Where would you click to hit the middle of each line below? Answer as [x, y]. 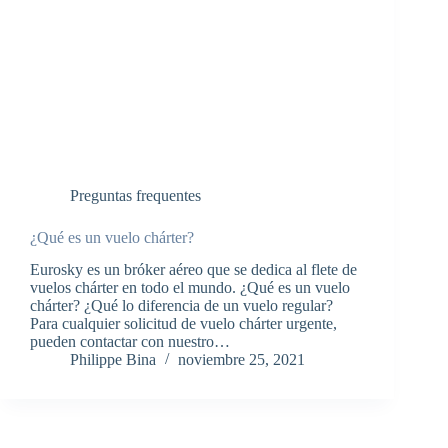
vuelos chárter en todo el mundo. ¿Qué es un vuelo [190, 288]
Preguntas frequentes [135, 195]
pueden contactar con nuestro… [130, 342]
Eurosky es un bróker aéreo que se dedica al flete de [193, 270]
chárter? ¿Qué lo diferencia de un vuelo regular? [181, 306]
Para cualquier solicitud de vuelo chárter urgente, [183, 324]
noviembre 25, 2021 [241, 360]
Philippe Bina [113, 360]
